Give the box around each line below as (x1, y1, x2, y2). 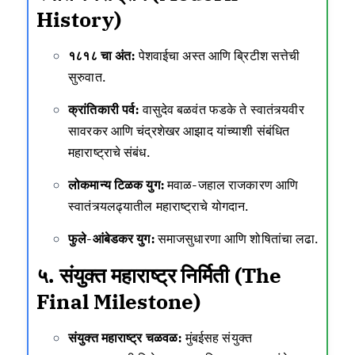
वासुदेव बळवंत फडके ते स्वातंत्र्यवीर (139, 100, 304, 118)
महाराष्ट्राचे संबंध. (68, 143, 150, 161)
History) (36, 5, 122, 32)
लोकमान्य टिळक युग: (68, 175, 164, 193)
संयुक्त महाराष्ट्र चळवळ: (68, 328, 182, 346)
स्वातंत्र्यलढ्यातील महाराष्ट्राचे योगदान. (68, 197, 249, 215)
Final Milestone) (36, 287, 201, 315)
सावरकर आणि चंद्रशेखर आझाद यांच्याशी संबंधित (68, 121, 290, 139)
